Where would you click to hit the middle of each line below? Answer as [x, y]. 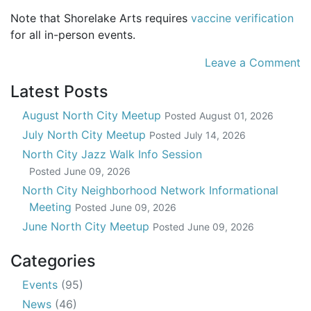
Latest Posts [59, 92]
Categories [53, 261]
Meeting [52, 207]
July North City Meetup [86, 135]
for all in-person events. [73, 35]
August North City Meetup [93, 116]
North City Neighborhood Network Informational [150, 191]
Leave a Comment [253, 63]
